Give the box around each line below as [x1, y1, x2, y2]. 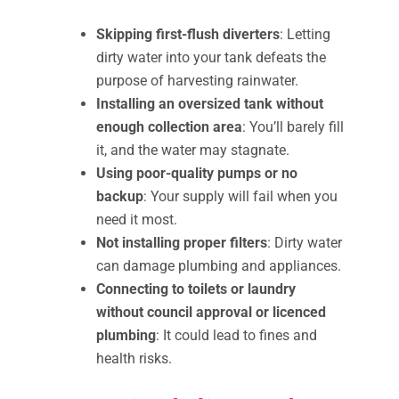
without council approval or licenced [96, 303, 326, 321]
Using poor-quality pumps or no [96, 164, 297, 182]
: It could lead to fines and [156, 326, 317, 344]
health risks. [96, 349, 172, 367]
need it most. [96, 210, 177, 228]
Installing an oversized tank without [96, 94, 323, 112]
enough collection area [96, 118, 242, 135]
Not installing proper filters [96, 233, 267, 251]
